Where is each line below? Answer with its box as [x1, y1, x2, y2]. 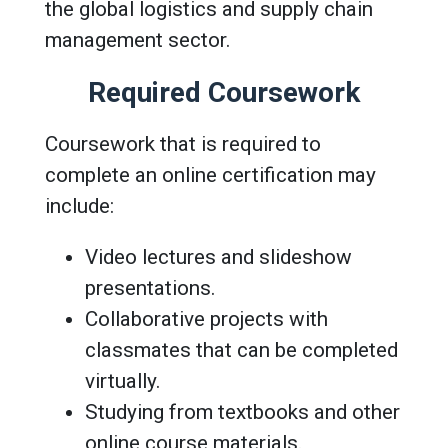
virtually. [85, 368, 161, 393]
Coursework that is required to [45, 131, 321, 156]
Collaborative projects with [85, 306, 328, 331]
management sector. [45, 27, 231, 52]
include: [45, 193, 114, 218]
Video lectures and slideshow [85, 244, 352, 269]
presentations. [85, 275, 216, 300]
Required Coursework [88, 75, 360, 109]
